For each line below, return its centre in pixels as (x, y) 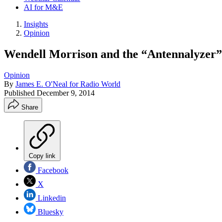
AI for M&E (43, 7)
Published (20, 93)
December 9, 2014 (66, 93)
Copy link (42, 156)
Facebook (52, 170)
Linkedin (51, 198)
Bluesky (50, 212)
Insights (36, 24)
